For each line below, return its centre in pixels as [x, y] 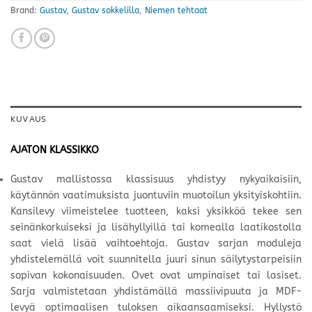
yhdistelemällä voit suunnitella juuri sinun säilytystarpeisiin [156, 260]
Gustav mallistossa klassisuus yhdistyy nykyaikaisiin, [156, 180]
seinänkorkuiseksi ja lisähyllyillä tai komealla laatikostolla [156, 228]
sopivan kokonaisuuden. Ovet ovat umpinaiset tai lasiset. [156, 276]
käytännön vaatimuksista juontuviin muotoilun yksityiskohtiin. [156, 196]
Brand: [25, 10]
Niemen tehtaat [176, 10]
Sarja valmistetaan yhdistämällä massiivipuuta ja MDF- [156, 292]
